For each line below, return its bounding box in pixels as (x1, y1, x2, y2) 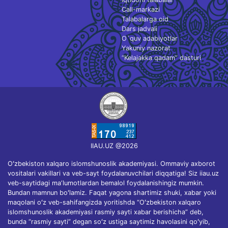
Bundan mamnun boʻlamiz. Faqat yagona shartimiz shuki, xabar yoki (8, 189, 216, 197)
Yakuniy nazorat (122, 44, 170, 52)
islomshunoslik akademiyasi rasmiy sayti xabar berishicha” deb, (8, 208, 204, 216)
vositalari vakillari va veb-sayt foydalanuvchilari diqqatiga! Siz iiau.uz (8, 169, 219, 178)
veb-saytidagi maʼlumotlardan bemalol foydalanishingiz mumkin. (8, 179, 204, 187)
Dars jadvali (122, 24, 157, 33)
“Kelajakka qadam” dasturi (122, 53, 201, 62)
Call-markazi (122, 5, 160, 13)
